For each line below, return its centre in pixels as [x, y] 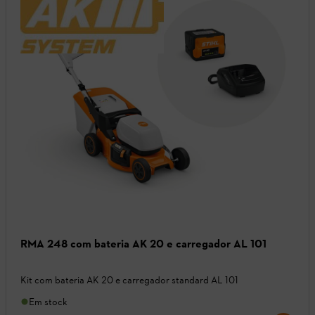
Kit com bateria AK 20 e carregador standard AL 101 [129, 280]
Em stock [48, 302]
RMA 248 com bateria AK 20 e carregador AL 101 [143, 243]
